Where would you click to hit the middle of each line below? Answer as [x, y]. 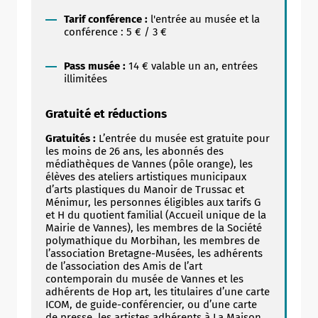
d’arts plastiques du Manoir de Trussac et [145, 189]
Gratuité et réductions [106, 114]
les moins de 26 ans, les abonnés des [135, 151]
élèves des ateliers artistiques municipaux [146, 176]
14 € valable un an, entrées [192, 66]
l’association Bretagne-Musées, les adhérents [154, 253]
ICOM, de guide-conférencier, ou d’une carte [151, 304]
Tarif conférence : [106, 19]
